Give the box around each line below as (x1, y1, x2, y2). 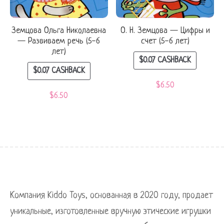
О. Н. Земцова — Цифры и (120, 25, 210, 35)
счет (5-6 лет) (140, 36, 189, 46)
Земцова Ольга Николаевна (11, 25, 106, 35)
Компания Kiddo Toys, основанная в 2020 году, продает (10, 190, 213, 200)
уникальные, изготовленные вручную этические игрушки (10, 206, 211, 216)
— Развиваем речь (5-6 (17, 36, 100, 46)
